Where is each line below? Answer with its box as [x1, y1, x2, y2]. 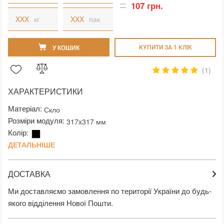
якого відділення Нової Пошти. [8, 197, 113, 208]
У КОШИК [50, 42, 79, 52]
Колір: [8, 127, 30, 138]
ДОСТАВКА [8, 168, 50, 180]
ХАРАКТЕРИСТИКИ [8, 85, 83, 97]
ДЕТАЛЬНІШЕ [8, 139, 55, 150]
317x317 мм [66, 116, 106, 127]
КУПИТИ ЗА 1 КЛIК [138, 44, 192, 51]
